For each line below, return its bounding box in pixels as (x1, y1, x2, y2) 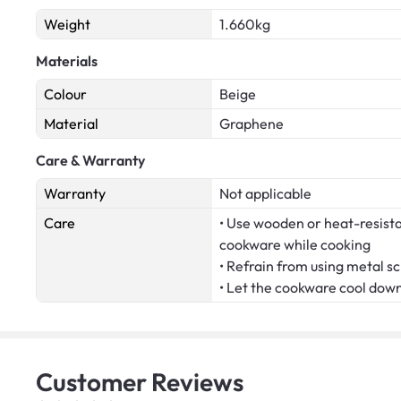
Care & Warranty (36, 150, 145, 169)
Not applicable (219, 183, 311, 202)
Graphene (219, 114, 284, 132)
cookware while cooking (219, 235, 371, 253)
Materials (36, 51, 98, 70)
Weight (44, 14, 90, 33)
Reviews (151, 365, 243, 397)
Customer (36, 365, 151, 397)
